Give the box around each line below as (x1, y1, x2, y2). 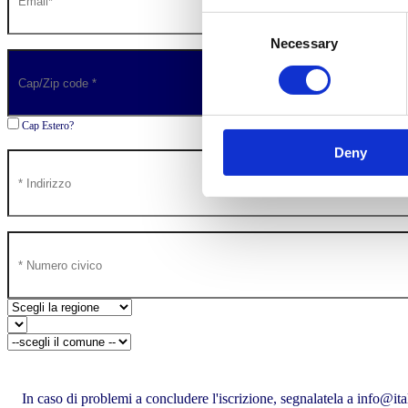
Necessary (270, 36, 338, 52)
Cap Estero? (19, 119, 74, 133)
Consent (201, 14, 252, 30)
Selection (201, 36, 257, 52)
